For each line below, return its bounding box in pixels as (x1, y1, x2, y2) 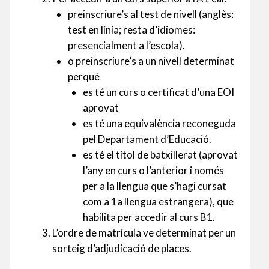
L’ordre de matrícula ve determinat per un (52, 226, 236, 240)
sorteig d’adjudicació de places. (52, 242, 192, 255)
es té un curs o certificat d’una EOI (83, 86, 234, 99)
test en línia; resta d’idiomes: (67, 23, 195, 37)
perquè (67, 70, 100, 83)
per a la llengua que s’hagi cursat (83, 180, 226, 193)
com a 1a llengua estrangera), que (83, 195, 234, 208)
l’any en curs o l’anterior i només (83, 164, 224, 177)
